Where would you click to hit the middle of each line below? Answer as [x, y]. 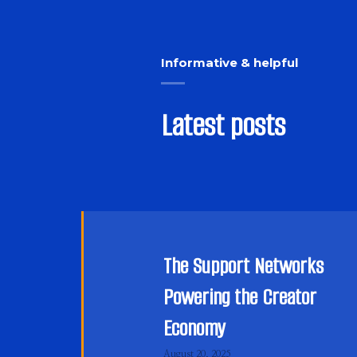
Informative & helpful [229, 63]
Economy [194, 328]
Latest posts [223, 126]
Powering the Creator [240, 297]
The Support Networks [243, 266]
